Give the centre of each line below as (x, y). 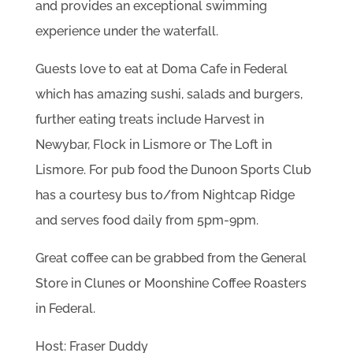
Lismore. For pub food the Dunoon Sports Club (173, 170)
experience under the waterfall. (126, 32)
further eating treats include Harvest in (149, 120)
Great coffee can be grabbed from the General (171, 258)
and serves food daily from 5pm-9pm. (147, 221)
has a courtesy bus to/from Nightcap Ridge (165, 195)
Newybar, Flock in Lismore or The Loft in (153, 145)
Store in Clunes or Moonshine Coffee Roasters (171, 284)
